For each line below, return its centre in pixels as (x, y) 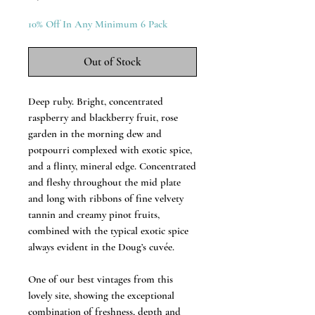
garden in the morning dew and (95, 134)
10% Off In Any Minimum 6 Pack (98, 24)
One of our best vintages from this (101, 279)
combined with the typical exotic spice (108, 231)
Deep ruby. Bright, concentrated (96, 101)
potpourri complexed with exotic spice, (110, 150)
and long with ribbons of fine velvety (106, 198)
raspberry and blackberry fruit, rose (103, 117)
